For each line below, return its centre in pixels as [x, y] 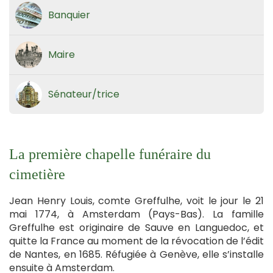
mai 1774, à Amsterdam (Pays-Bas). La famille [136, 214]
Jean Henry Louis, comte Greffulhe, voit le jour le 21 [136, 201]
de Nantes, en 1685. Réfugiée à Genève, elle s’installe [136, 254]
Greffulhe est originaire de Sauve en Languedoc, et [136, 228]
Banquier [69, 15]
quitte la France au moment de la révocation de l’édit [136, 241]
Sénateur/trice [84, 94]
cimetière [37, 174]
